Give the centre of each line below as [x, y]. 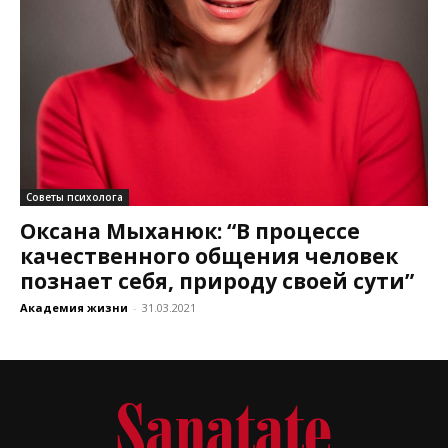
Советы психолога [74, 196]
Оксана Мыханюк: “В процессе [190, 230]
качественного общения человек [209, 255]
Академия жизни [74, 307]
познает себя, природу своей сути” [217, 280]
